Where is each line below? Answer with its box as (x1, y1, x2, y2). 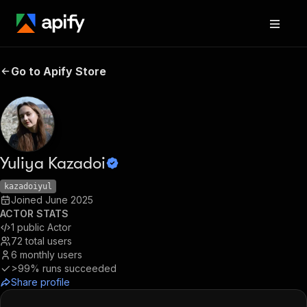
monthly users (20, 249, 82, 260)
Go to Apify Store (11, 64, 106, 78)
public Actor (17, 221, 71, 233)
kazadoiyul (4, 182, 52, 191)
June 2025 (45, 194, 93, 206)
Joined (11, 194, 45, 206)
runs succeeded (42, 262, 116, 274)
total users (25, 235, 72, 247)
